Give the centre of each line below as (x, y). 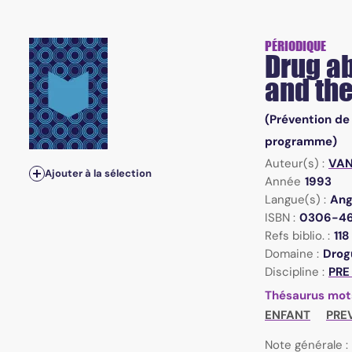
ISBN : (280, 218)
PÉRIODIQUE (295, 46)
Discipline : (294, 272)
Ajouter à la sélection (98, 173)
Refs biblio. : (297, 236)
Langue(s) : (295, 200)
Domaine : (291, 254)
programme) (301, 142)
